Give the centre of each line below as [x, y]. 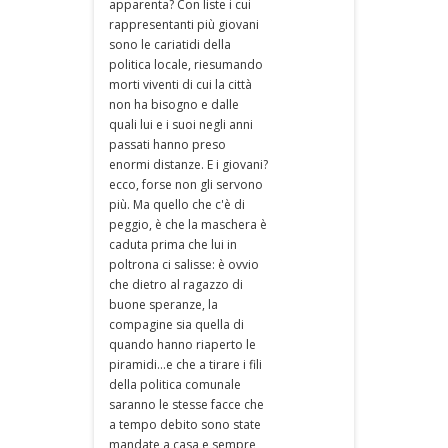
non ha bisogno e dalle [174, 104]
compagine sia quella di [176, 324]
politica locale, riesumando [186, 64]
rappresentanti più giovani [184, 24]
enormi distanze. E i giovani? [188, 164]
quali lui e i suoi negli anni [181, 124]
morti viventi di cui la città [180, 84]
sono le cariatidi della [170, 44]
